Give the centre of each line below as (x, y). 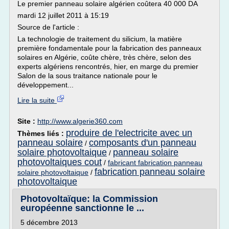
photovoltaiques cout (60, 162)
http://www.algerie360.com (80, 121)
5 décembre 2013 (49, 222)
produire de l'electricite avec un (129, 133)
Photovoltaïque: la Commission (89, 199)
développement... (45, 85)
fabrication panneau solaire (150, 172)
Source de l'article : (48, 27)
